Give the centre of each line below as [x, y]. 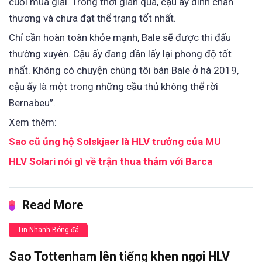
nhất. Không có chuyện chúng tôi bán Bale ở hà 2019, [124, 70]
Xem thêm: [33, 123]
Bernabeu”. [32, 103]
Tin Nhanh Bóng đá [48, 230]
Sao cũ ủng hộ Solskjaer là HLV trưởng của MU [115, 142]
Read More [53, 205]
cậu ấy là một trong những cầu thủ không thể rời [113, 87]
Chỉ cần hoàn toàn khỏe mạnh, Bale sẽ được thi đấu [120, 38]
